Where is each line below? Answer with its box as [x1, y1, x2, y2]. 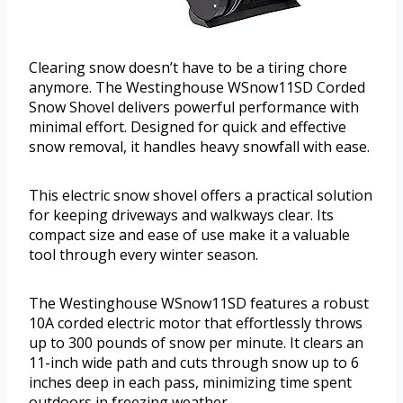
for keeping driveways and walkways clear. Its [29, 204, 334, 225]
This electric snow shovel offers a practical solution [29, 184, 372, 205]
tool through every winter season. [29, 244, 258, 264]
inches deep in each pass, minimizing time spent [29, 372, 352, 392]
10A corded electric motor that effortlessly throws [29, 312, 363, 333]
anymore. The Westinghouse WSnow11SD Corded [29, 76, 365, 97]
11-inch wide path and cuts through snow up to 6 [29, 352, 359, 372]
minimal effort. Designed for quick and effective [29, 116, 346, 137]
